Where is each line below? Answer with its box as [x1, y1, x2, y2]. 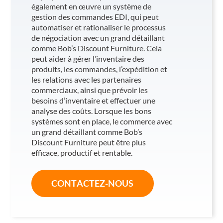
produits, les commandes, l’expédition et [31, 64, 167, 74]
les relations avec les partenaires [31, 74, 141, 84]
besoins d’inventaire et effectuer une [31, 95, 155, 105]
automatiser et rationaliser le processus [31, 22, 166, 32]
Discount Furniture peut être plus [31, 137, 146, 147]
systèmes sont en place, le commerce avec [31, 116, 172, 126]
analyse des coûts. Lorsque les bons [31, 106, 151, 115]
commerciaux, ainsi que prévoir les [31, 85, 148, 95]
